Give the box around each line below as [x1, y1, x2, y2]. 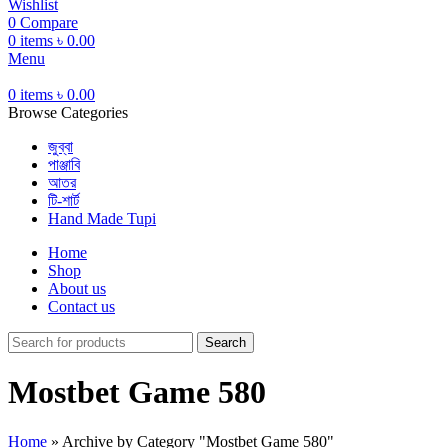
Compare [20, 14, 78, 31]
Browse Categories [8, 104, 128, 121]
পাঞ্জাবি [48, 156, 80, 173]
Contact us [48, 298, 115, 315]
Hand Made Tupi [48, 210, 156, 227]
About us [48, 280, 106, 297]
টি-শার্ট [48, 192, 79, 209]
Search [205, 335, 246, 350]
